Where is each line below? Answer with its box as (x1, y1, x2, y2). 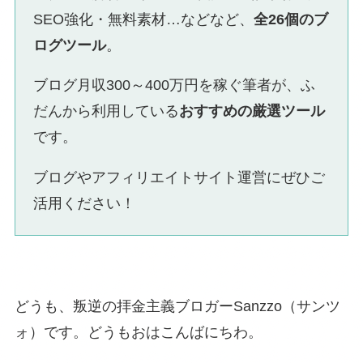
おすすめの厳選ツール (179, 103, 326, 120)
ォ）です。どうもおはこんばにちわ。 (14, 324, 263, 341)
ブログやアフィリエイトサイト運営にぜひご (33, 169, 326, 186)
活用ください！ (33, 195, 136, 212)
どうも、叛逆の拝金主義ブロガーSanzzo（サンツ (14, 298, 340, 315)
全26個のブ (254, 11, 329, 28)
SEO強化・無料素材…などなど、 (33, 11, 254, 28)
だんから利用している (33, 103, 180, 120)
